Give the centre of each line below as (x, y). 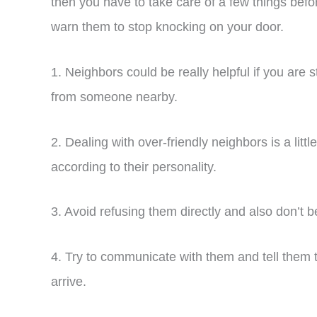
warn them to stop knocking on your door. (167, 27)
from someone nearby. (116, 97)
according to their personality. (136, 167)
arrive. (69, 281)
